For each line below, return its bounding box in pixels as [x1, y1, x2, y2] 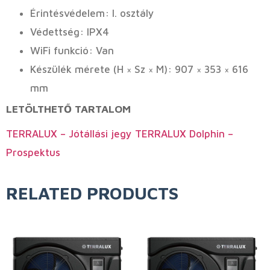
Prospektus [6, 146, 60, 159]
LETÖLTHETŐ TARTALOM [6, 102, 131, 116]
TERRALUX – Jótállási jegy [6, 128, 132, 140]
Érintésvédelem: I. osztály [30, 7, 154, 20]
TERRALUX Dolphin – [135, 128, 233, 140]
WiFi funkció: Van [30, 45, 114, 57]
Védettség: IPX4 [30, 26, 109, 39]
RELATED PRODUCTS [6, 183, 178, 204]
